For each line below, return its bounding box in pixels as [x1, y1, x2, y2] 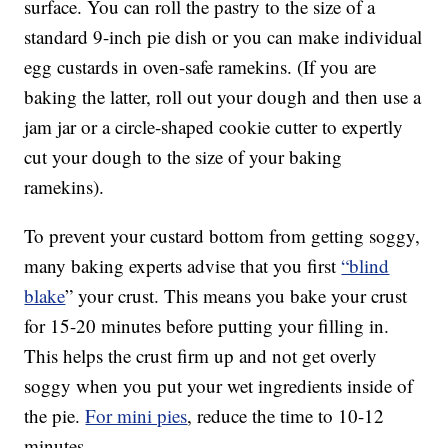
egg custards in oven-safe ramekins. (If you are [24, 54, 377, 80]
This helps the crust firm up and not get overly [24, 343, 378, 369]
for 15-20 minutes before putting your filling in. [24, 313, 390, 339]
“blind [341, 253, 390, 279]
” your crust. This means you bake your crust [65, 283, 408, 309]
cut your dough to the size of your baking [24, 144, 343, 170]
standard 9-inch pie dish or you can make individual [24, 24, 423, 50]
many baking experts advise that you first [24, 253, 342, 279]
